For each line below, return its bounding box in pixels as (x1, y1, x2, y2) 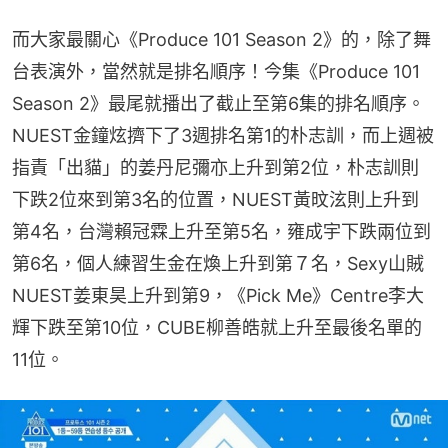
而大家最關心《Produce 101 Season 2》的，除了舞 (12, 28, 431, 50)
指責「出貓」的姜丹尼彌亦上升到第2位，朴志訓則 (12, 156, 419, 178)
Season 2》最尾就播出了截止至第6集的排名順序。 (12, 92, 425, 114)
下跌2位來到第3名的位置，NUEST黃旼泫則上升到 (12, 188, 419, 210)
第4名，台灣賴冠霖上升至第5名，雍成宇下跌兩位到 (12, 220, 431, 242)
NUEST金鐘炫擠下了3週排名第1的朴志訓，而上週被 (12, 124, 434, 146)
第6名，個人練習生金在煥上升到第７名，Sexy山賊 (12, 252, 424, 274)
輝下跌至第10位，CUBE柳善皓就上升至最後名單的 (12, 316, 422, 338)
